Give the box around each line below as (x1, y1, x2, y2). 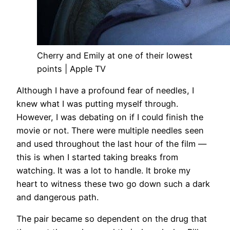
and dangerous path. (16, 192, 99, 203)
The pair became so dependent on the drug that (16, 214, 207, 224)
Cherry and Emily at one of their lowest (37, 50, 193, 61)
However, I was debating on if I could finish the (16, 112, 203, 123)
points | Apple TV (37, 63, 106, 74)
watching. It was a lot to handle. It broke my (16, 165, 190, 176)
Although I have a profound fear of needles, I (16, 85, 194, 96)
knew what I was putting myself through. (16, 99, 178, 109)
